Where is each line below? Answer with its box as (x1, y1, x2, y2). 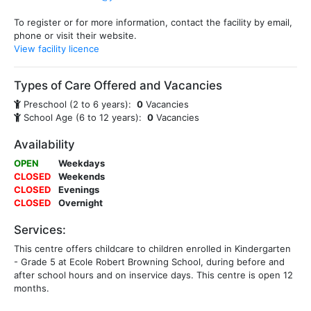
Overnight (58, 197, 103, 208)
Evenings (58, 184, 99, 195)
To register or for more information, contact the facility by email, (14, 17, 292, 28)
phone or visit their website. (14, 30, 137, 41)
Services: (14, 223, 66, 237)
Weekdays (58, 158, 105, 169)
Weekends (58, 171, 105, 182)
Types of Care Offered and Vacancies (14, 78, 222, 92)
